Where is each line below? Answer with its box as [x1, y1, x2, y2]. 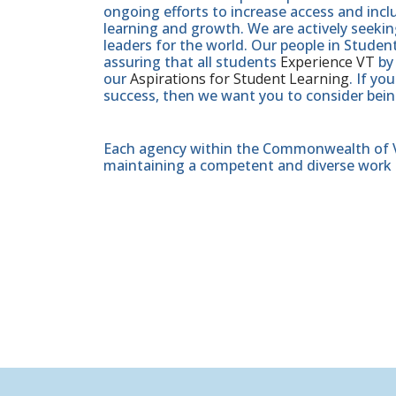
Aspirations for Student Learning [130, 68, 349, 88]
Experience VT [280, 51, 375, 72]
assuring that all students [103, 51, 280, 72]
